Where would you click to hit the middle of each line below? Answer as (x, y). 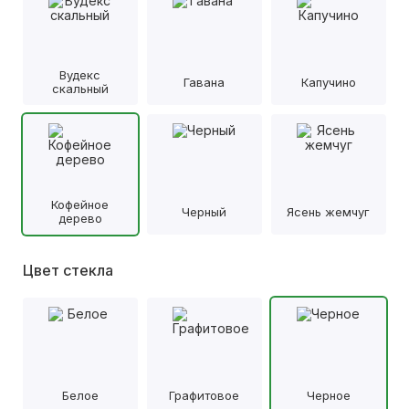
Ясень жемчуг (329, 211)
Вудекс (80, 75)
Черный (204, 211)
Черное (328, 395)
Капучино (328, 82)
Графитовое (204, 395)
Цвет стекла (68, 270)
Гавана (204, 82)
